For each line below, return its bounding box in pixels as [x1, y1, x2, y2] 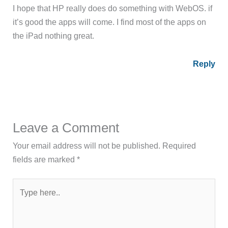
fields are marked [13, 154, 77, 164]
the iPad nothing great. [13, 31, 95, 40]
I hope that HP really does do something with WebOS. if [13, 3, 213, 13]
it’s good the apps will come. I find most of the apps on [13, 17, 207, 26]
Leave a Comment [13, 120, 120, 135]
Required [162, 140, 196, 150]
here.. [12, 194, 33, 204]
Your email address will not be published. [13, 140, 161, 150]
